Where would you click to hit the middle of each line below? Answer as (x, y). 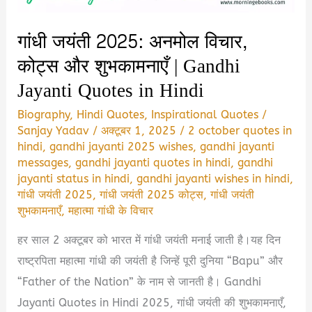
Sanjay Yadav (55, 131)
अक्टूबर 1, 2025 (141, 131)
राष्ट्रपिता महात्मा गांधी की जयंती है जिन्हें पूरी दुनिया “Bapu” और (150, 261)
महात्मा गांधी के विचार (111, 211)
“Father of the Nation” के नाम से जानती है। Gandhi (140, 282)
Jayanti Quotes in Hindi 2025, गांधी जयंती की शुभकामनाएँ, (152, 303)
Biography (44, 115)
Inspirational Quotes (205, 115)
